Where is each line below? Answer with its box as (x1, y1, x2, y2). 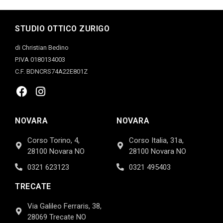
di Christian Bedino (15, 43, 69, 51)
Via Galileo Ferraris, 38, (27, 201, 102, 211)
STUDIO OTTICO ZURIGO (15, 23, 110, 33)
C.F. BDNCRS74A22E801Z (15, 67, 88, 75)
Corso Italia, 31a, (129, 135, 184, 145)
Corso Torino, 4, (27, 135, 80, 145)
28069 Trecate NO (27, 212, 86, 222)
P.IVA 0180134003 (15, 55, 65, 63)
